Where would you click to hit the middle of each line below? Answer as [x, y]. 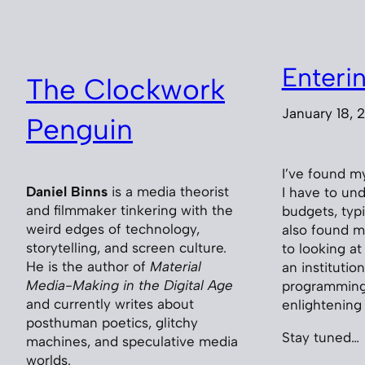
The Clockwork [125, 89]
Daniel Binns [67, 192]
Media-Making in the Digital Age [130, 286]
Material [176, 267]
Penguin [79, 129]
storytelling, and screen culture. [126, 248]
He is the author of [88, 267]
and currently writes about [110, 304]
